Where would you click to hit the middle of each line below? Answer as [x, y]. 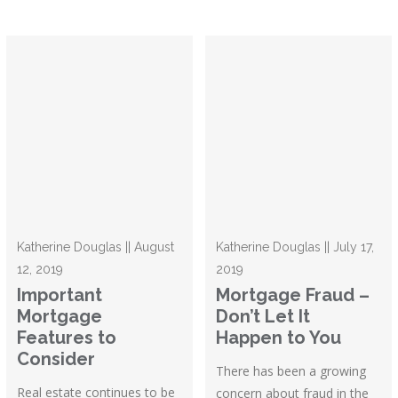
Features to [67, 338]
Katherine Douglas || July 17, [295, 247]
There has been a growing [291, 371]
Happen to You [279, 338]
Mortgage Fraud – [293, 295]
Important [60, 295]
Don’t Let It [263, 317]
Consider [56, 359]
